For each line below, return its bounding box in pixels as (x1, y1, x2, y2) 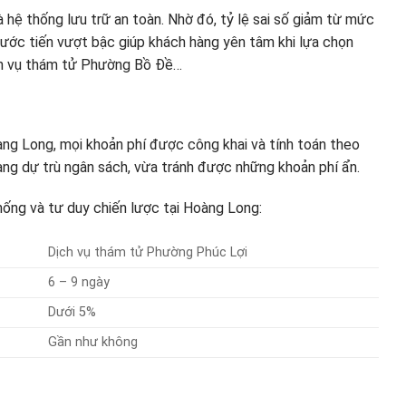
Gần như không (48, 334, 139, 351)
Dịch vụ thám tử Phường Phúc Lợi (48, 245, 248, 261)
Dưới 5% (48, 304, 97, 321)
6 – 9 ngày (48, 275, 111, 291)
